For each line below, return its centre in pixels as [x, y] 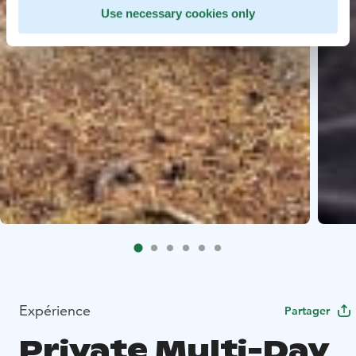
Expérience [55, 310]
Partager [307, 310]
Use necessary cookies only [178, 14]
